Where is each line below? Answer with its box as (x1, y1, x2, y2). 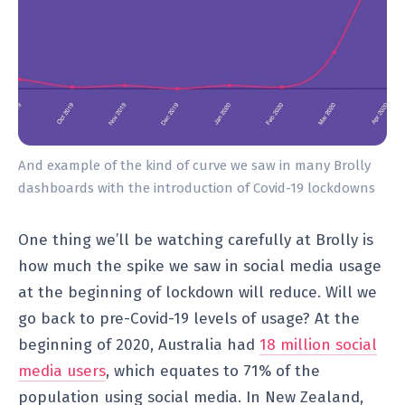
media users (18, 361, 106, 381)
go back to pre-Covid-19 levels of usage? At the (18, 308, 360, 328)
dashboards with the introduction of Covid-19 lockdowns (18, 179, 375, 196)
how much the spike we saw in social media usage (18, 256, 381, 276)
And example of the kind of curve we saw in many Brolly (18, 156, 371, 174)
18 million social (259, 334, 377, 354)
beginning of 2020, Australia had (18, 334, 259, 354)
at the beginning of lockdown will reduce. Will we (18, 282, 377, 302)
